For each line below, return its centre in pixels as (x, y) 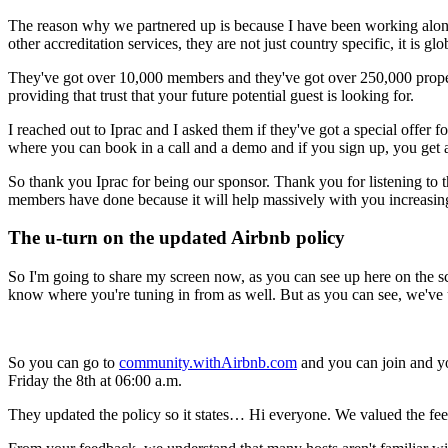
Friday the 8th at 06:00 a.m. (95, 381)
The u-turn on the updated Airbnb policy (176, 238)
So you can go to (63, 363)
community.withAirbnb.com (208, 363)
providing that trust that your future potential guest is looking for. (211, 95)
